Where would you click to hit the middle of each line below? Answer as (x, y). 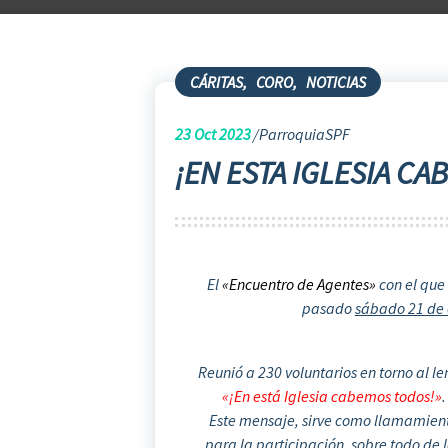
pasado (328, 307)
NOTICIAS (335, 82)
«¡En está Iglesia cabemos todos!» (331, 395)
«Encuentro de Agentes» (297, 283)
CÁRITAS (216, 82)
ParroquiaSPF (304, 134)
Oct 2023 (220, 134)
